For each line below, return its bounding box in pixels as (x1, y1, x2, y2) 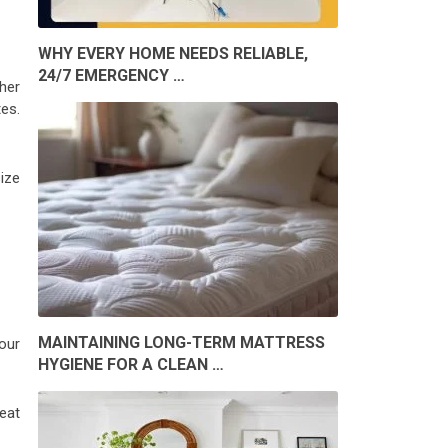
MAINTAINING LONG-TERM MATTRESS (38, 333, 325, 353)
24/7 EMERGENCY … (38, 66, 185, 86)
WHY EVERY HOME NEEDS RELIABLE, (38, 44, 308, 64)
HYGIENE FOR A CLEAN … (38, 355, 224, 375)
